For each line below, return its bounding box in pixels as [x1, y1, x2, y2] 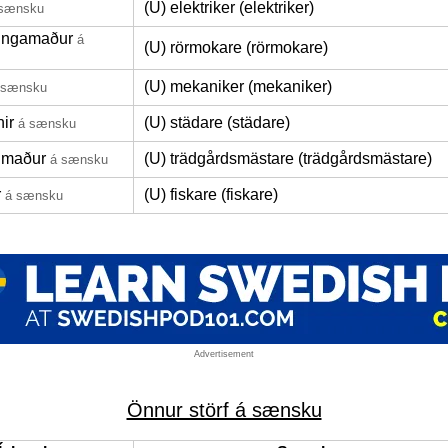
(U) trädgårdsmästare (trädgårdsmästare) [144, 150, 432, 167]
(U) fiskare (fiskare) [144, 186, 278, 203]
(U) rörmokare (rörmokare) [144, 39, 328, 56]
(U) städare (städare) [144, 114, 290, 131]
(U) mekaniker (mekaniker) [144, 78, 332, 95]
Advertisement [194, 349, 254, 359]
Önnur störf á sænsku [126, 399, 322, 421]
